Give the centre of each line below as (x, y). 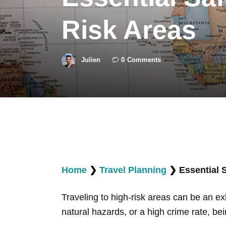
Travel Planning (133, 170)
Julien (91, 60)
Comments (144, 60)
